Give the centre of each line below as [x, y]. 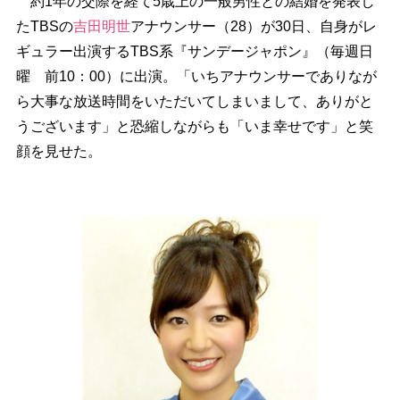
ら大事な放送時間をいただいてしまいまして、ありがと [194, 101]
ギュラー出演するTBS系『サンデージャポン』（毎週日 [194, 51]
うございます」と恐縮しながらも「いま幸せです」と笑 [194, 126]
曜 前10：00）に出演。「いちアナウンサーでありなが [196, 76]
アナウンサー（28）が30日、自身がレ [253, 26]
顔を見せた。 [58, 151]
